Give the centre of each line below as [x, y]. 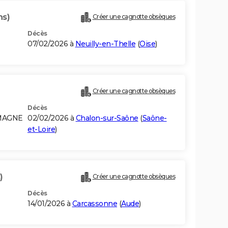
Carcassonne [94, 204]
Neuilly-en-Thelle [105, 44]
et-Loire [41, 130]
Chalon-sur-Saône [107, 118]
